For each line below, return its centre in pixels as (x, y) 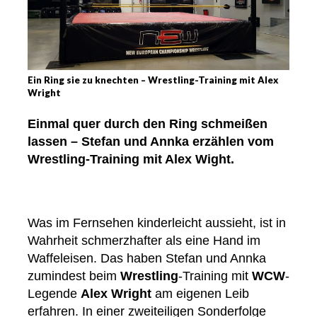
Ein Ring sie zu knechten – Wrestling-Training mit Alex (153, 80)
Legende (54, 294)
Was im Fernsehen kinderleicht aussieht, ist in (157, 223)
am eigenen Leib (200, 294)
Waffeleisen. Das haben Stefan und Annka (147, 259)
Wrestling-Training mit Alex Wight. (131, 160)
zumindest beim (74, 276)
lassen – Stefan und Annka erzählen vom (151, 142)
